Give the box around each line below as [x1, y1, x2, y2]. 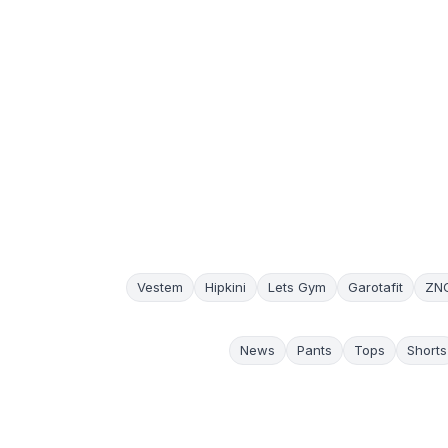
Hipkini [204, 279, 246, 295]
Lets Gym [267, 279, 326, 295]
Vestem [136, 279, 183, 295]
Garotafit [347, 279, 403, 295]
